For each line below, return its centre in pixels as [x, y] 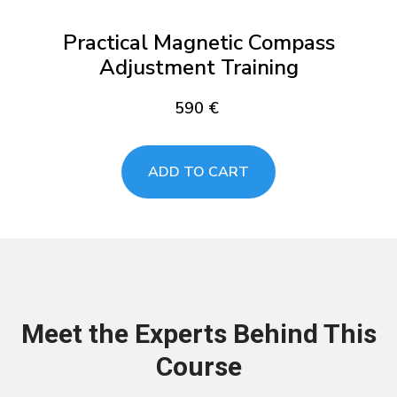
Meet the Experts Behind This [198, 333]
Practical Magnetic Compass [198, 43]
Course [198, 366]
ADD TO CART [198, 171]
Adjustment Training [198, 68]
